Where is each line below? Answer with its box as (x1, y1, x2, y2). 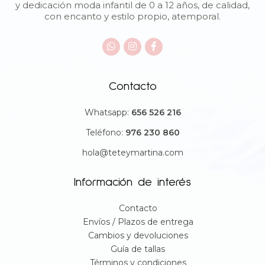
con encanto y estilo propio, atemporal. (44, 10, 221, 22)
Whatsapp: (84, 106, 131, 118)
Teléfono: (85, 127, 125, 138)
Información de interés (74, 176, 191, 188)
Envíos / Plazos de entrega (82, 216, 193, 227)
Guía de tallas (111, 243, 165, 254)
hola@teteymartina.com (82, 147, 183, 158)
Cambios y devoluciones (88, 230, 188, 241)
